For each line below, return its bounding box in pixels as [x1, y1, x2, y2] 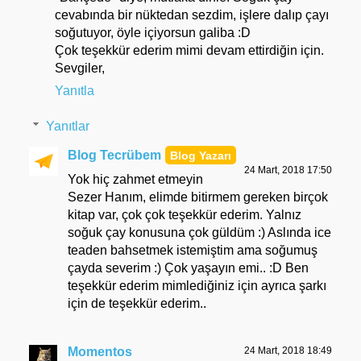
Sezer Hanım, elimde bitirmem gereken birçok [68, 189, 328, 204]
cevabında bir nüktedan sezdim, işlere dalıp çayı [55, 8, 329, 23]
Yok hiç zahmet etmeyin [68, 172, 203, 186]
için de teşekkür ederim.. [68, 296, 206, 310]
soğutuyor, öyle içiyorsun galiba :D [55, 26, 251, 40]
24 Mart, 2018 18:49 [244, 344, 332, 356]
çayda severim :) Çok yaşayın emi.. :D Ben [68, 260, 309, 275]
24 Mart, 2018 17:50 [244, 164, 332, 176]
